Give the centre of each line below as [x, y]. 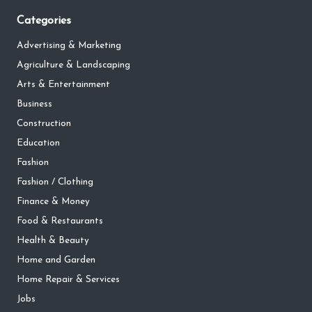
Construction [44, 124]
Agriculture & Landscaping [73, 65]
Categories [44, 21]
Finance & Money [53, 202]
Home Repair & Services [68, 280]
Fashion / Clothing [55, 182]
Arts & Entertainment [63, 85]
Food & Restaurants [60, 221]
